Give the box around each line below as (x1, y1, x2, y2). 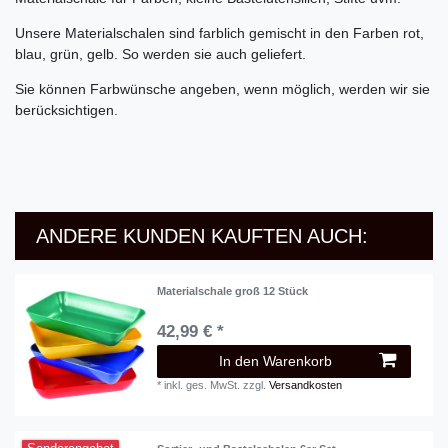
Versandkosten (269, 379, 343, 392)
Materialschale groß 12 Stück (157, 285, 309, 298)
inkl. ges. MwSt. (164, 379, 241, 392)
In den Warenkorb (219, 353, 332, 370)
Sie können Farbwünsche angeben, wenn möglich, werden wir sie (15, 81, 430, 98)
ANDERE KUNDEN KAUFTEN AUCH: (36, 224, 368, 247)
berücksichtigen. (15, 102, 118, 119)
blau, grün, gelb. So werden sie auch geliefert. (15, 46, 306, 63)
